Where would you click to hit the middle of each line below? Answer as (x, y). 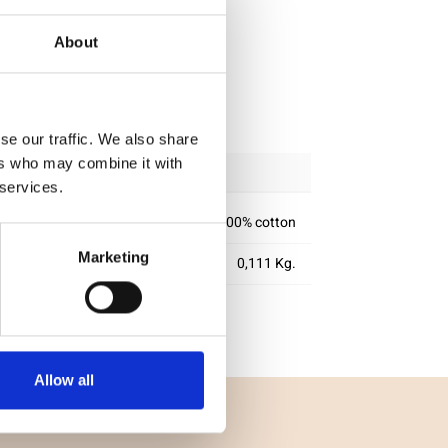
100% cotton (257, 222)
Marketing (113, 257)
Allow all (63, 380)
